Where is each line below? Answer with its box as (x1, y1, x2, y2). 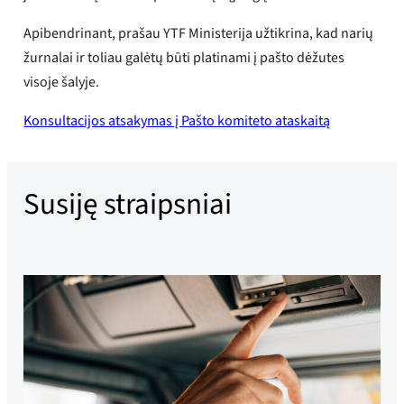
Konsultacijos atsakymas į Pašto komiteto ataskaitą (23, 110, 331, 131)
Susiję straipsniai (23, 182, 233, 225)
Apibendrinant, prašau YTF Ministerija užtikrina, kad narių (23, 23, 374, 43)
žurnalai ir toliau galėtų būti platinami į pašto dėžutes (23, 47, 345, 68)
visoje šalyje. (23, 71, 100, 92)
